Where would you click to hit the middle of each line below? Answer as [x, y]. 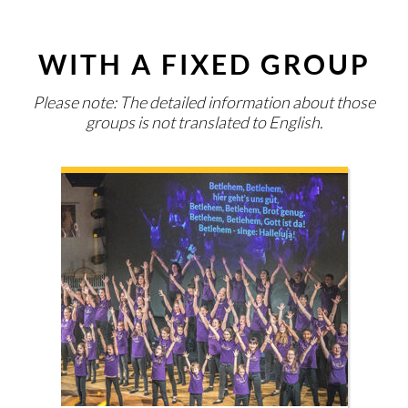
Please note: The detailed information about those [204, 102]
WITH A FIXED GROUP [204, 63]
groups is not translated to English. [204, 122]
